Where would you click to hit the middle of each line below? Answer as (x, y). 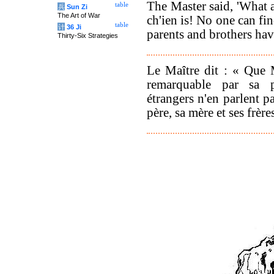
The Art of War (79, 15)
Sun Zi (77, 7)
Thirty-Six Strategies (88, 35)
